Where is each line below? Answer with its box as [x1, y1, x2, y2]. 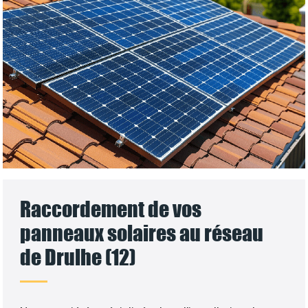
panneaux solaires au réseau [20, 220, 264, 246]
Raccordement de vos [20, 196, 202, 222]
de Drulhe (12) [20, 244, 136, 270]
